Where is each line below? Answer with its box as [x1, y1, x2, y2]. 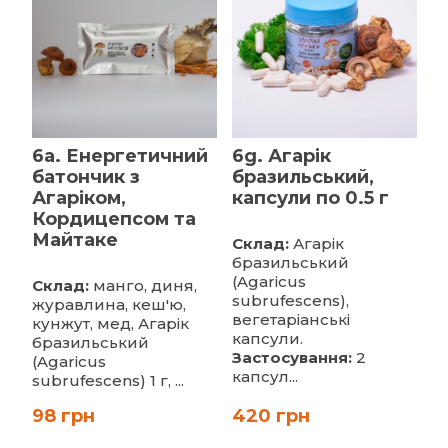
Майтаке [31, 228, 118, 251]
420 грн [231, 404, 310, 427]
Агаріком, [31, 186, 126, 209]
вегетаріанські [231, 309, 350, 329]
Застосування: [231, 347, 356, 367]
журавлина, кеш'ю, [31, 294, 186, 314]
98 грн [31, 404, 95, 427]
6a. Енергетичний [31, 144, 208, 167]
